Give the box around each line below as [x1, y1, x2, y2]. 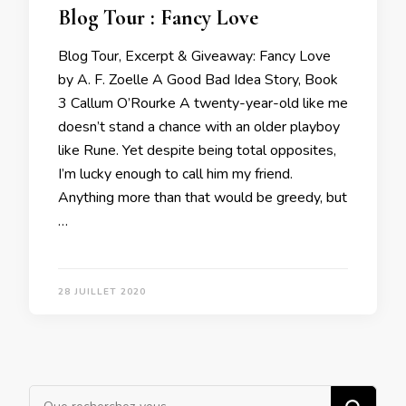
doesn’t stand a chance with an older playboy [58, 116, 340, 137]
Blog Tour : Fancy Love [58, 4, 258, 31]
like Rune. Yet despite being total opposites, [58, 140, 336, 160]
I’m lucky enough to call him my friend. [58, 163, 293, 184]
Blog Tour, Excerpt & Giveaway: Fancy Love [58, 45, 331, 66]
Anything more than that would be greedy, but [58, 187, 347, 208]
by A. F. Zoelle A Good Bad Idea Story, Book [58, 69, 338, 90]
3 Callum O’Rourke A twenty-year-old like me [58, 92, 348, 113]
